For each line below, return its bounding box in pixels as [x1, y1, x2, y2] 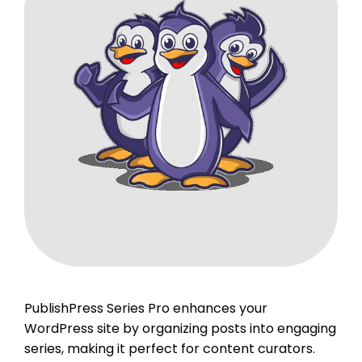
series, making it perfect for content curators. [24, 339, 315, 358]
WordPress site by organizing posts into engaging [24, 318, 336, 338]
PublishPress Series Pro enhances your [24, 298, 267, 318]
